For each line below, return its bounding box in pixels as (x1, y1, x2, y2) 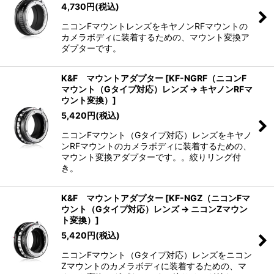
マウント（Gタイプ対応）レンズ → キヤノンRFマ (61, 84, 253, 95)
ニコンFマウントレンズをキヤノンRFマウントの (61, 21, 248, 32)
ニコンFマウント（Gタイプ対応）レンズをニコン (61, 250, 252, 261)
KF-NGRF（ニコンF (169, 73, 246, 84)
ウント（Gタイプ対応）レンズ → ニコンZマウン (61, 204, 248, 215)
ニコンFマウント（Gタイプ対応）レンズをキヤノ (61, 130, 252, 141)
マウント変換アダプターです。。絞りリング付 (61, 152, 241, 163)
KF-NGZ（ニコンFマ (169, 193, 250, 204)
